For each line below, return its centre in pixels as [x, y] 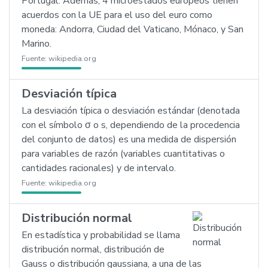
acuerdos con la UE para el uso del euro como [117, 15]
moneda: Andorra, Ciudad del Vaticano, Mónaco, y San [133, 29]
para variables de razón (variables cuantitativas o [123, 154]
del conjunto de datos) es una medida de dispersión [129, 139]
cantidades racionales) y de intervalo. [99, 168]
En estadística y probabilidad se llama [101, 235]
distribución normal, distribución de [93, 249]
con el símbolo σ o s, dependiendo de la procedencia [131, 125]
